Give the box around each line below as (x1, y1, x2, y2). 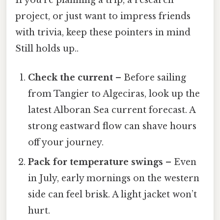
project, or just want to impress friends (15, 11, 191, 22)
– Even (163, 157, 197, 168)
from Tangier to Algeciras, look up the (28, 88, 200, 100)
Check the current (28, 72, 113, 83)
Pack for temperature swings (28, 157, 164, 168)
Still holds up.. (15, 43, 79, 55)
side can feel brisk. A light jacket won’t (28, 189, 197, 200)
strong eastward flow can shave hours (28, 121, 197, 132)
